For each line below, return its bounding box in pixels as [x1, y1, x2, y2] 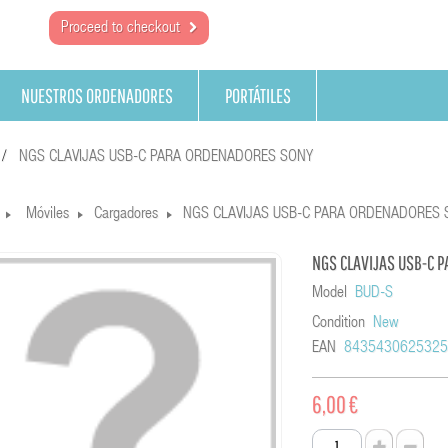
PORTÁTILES [225, 84, 291, 107]
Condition [312, 316, 366, 332]
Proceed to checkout [61, 21, 180, 37]
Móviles [25, 207, 69, 223]
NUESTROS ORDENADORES [21, 84, 173, 107]
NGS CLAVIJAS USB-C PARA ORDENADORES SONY [18, 150, 313, 166]
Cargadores [93, 207, 158, 223]
